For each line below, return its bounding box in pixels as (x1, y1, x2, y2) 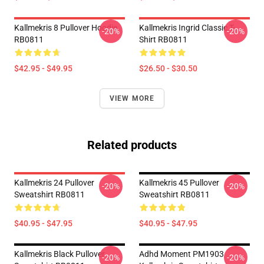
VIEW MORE (109, 94, 155, 103)
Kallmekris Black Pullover (14, 249, 105, 259)
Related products (87, 138, 177, 152)
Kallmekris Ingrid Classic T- (139, 23, 235, 32)
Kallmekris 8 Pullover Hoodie (14, 23, 117, 32)
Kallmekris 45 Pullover (139, 178, 219, 187)
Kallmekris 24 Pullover (14, 178, 94, 187)
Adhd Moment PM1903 (139, 249, 224, 259)
